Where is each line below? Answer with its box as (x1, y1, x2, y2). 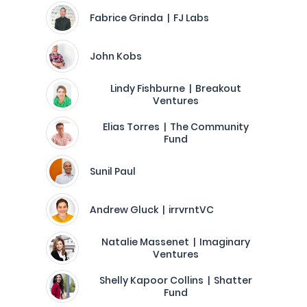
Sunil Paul (90, 164, 136, 178)
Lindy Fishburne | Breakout (110, 82, 241, 95)
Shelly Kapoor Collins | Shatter (99, 273, 252, 287)
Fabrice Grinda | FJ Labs (90, 11, 209, 25)
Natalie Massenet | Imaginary (101, 235, 250, 249)
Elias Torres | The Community (102, 120, 249, 134)
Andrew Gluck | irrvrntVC (90, 203, 214, 217)
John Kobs (90, 49, 142, 63)
